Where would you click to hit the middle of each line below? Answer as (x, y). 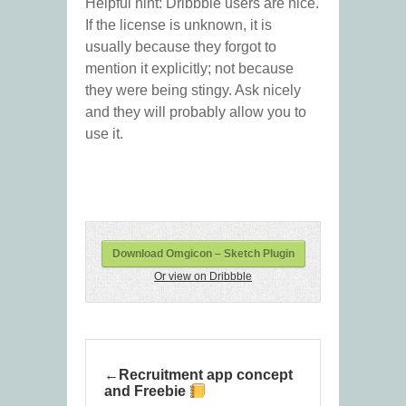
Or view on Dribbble (203, 277)
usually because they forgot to (181, 47)
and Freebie (147, 391)
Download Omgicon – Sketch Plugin (203, 254)
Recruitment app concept (206, 375)
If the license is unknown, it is (179, 25)
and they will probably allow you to (196, 112)
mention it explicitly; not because (189, 69)
